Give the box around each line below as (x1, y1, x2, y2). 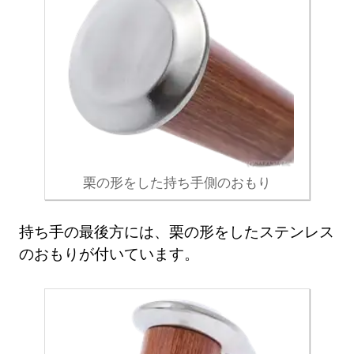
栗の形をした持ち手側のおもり (83, 172, 271, 191)
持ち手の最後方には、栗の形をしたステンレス (19, 221, 335, 242)
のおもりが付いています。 (19, 243, 200, 264)
